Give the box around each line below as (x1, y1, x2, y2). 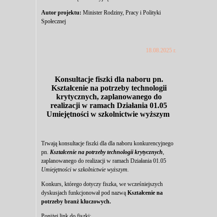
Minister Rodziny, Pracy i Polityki (81, 9, 161, 16)
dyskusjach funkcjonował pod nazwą (41, 189, 127, 196)
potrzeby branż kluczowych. (41, 198, 111, 205)
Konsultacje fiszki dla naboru (54, 75, 153, 83)
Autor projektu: (41, 9, 81, 16)
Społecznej (41, 17, 66, 25)
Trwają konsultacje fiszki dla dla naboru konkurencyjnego (41, 139, 173, 147)
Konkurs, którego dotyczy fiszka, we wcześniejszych (41, 180, 163, 187)
